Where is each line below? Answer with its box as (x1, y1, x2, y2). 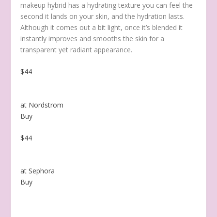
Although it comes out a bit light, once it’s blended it (20, 22, 183, 32)
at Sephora (20, 166, 55, 176)
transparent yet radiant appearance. (20, 45, 133, 54)
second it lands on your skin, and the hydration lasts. (20, 11, 185, 21)
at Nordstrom (20, 100, 64, 109)
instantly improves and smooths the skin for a (20, 33, 165, 43)
